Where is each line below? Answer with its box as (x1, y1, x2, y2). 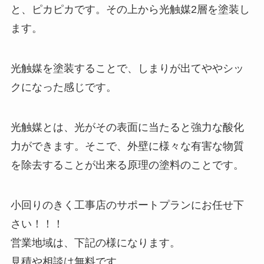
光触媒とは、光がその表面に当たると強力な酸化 (10, 121, 244, 133)
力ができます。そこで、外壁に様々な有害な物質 (10, 140, 244, 152)
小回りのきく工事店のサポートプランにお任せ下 (10, 199, 244, 211)
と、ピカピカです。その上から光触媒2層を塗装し (10, 4, 250, 16)
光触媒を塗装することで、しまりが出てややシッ (10, 62, 244, 75)
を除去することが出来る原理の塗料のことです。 (10, 159, 244, 171)
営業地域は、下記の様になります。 (10, 236, 180, 249)
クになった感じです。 (10, 81, 117, 94)
